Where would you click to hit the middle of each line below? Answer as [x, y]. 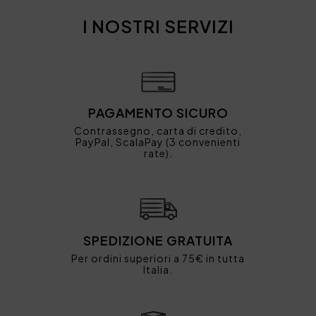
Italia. [158, 269]
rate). [158, 153]
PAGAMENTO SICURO [158, 113]
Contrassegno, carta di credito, [158, 131]
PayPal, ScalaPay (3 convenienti [158, 142]
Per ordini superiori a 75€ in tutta [158, 258]
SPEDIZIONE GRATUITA [158, 240]
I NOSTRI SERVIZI [158, 26]
